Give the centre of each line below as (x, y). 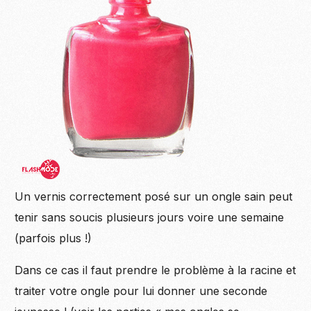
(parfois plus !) (53, 238)
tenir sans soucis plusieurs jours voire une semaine (150, 218)
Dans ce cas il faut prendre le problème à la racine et (155, 270)
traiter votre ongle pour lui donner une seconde (141, 291)
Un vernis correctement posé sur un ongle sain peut (154, 197)
